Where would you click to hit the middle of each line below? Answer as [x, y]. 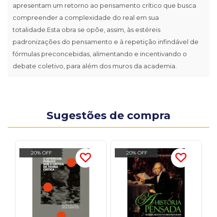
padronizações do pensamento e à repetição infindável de [106, 41]
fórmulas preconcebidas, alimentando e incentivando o [100, 54]
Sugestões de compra [108, 115]
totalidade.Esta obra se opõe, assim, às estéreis [86, 29]
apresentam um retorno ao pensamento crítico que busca [104, 5]
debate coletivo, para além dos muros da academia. [95, 66]
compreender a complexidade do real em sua [86, 17]
